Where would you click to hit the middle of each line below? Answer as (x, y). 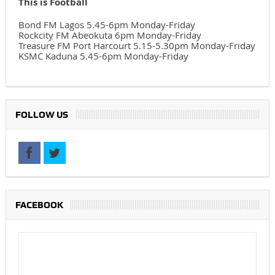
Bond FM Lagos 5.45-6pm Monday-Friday (107, 25)
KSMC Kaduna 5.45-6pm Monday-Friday (103, 56)
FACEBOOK (39, 205)
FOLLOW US (41, 115)
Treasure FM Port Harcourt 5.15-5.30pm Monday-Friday (137, 46)
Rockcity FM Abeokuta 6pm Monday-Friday (110, 35)
